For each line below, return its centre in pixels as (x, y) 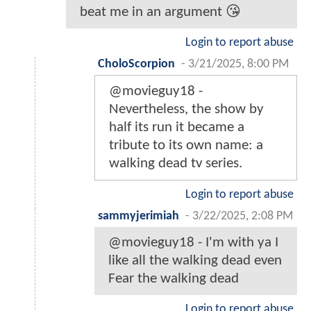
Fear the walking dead (174, 278)
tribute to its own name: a (186, 145)
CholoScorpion (136, 64)
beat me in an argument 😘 (160, 12)
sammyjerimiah (138, 216)
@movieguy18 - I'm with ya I (193, 242)
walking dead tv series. (176, 163)
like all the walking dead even (195, 260)
